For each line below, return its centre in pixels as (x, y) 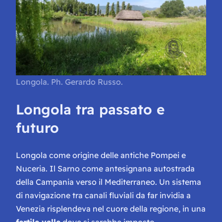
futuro (37, 128)
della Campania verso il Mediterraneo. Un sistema (109, 182)
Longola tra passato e (90, 110)
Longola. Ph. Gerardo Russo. (69, 82)
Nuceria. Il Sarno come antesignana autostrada (105, 168)
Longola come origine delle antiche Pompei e (101, 155)
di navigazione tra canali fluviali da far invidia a (103, 195)
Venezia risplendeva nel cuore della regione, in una (111, 208)
